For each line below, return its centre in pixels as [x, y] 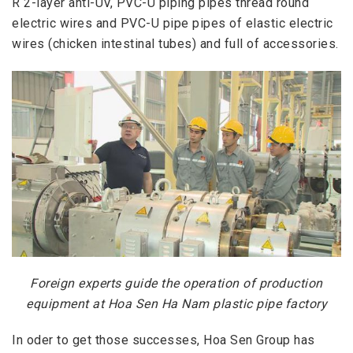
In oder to [42, 340]
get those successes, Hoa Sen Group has [193, 340]
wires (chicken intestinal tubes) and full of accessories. [175, 44]
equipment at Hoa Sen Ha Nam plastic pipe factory [176, 303]
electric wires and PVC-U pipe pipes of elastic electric [173, 24]
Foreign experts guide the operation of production [176, 283]
